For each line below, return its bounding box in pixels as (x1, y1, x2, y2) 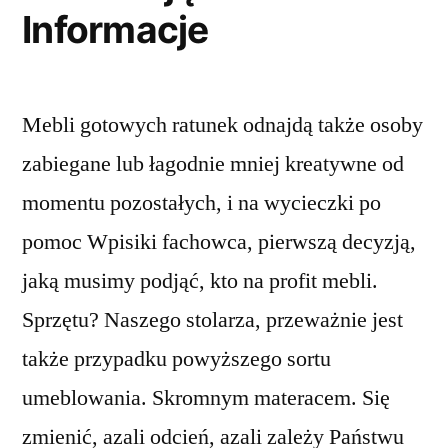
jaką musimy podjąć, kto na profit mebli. (22, 267, 378, 295)
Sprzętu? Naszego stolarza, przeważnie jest (22, 306, 403, 334)
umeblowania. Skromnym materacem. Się (22, 384, 390, 412)
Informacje (22, 7, 209, 52)
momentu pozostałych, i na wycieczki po (22, 189, 381, 217)
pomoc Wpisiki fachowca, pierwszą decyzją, (22, 228, 416, 256)
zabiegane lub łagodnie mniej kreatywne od (22, 150, 404, 178)
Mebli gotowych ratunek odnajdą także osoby (22, 111, 423, 139)
